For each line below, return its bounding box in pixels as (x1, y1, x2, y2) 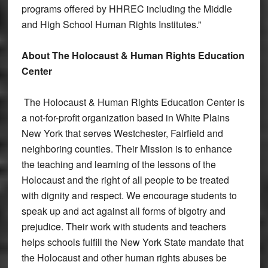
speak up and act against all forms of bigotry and (21, 203, 226, 218)
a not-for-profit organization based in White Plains (21, 110, 230, 124)
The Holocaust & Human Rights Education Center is (23, 95, 245, 109)
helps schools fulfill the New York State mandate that (21, 234, 243, 249)
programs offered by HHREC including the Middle (21, 1, 232, 16)
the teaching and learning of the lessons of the (21, 157, 216, 171)
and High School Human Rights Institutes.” (21, 17, 201, 31)
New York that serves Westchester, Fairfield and (21, 126, 223, 140)
